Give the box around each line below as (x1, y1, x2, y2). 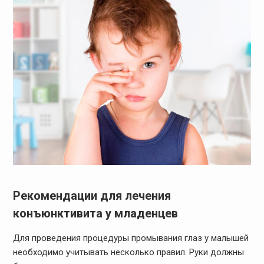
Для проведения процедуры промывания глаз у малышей (12, 232, 249, 243)
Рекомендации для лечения (12, 188, 171, 203)
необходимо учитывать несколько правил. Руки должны (12, 246, 244, 258)
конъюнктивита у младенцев (12, 206, 178, 220)
